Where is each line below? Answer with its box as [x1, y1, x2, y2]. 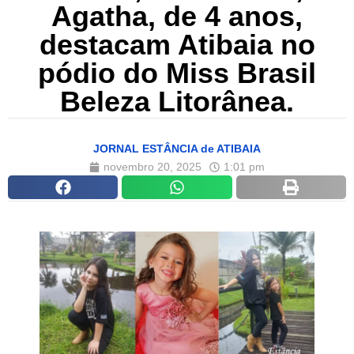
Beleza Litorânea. [60, 85, 294, 119]
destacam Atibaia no [39, 28, 315, 62]
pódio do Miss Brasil [38, 57, 316, 90]
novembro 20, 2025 [104, 160, 201, 174]
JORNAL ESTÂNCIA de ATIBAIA [93, 142, 261, 156]
